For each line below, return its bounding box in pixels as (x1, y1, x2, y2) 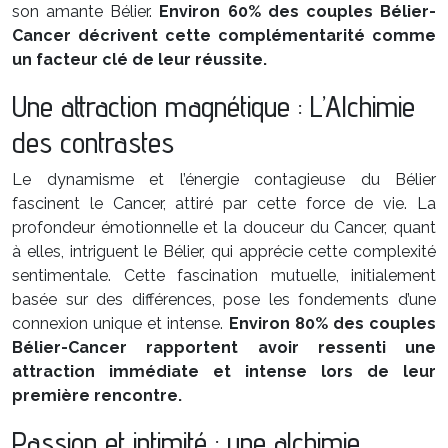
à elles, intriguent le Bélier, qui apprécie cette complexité (12, 242, 436, 261)
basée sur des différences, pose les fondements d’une (12, 290, 436, 309)
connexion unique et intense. (12, 314, 229, 333)
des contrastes (12, 124, 174, 160)
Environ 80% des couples (228, 314, 437, 333)
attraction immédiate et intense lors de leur (12, 362, 436, 381)
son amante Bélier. (12, 2, 160, 21)
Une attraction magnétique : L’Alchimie (12, 88, 415, 124)
